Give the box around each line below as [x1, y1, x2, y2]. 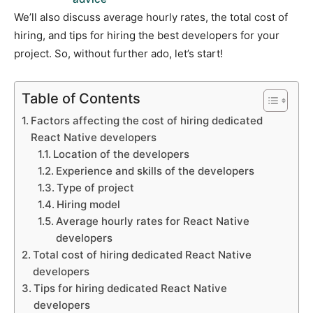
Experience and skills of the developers [55, 163, 254, 177]
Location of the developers [52, 147, 189, 161]
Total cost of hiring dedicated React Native [33, 247, 252, 261]
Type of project [56, 180, 134, 194]
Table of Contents [22, 89, 140, 107]
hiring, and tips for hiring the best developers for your [14, 28, 279, 42]
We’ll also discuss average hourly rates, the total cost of [14, 10, 288, 24]
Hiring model [56, 197, 120, 211]
